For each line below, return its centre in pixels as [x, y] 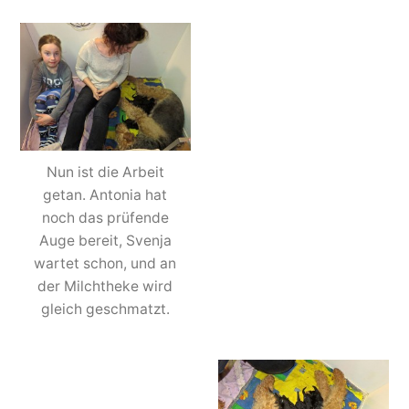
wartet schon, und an [105, 263]
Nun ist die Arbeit [105, 172]
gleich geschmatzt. [105, 309]
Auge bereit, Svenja [105, 240]
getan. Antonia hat [105, 194]
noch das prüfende [105, 217]
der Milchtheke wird [105, 286]
